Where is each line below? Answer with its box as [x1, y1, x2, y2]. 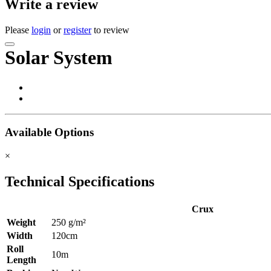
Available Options [5, 126, 94, 139]
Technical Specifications [5, 174, 154, 190]
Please [5, 25, 31, 36]
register [64, 25, 91, 36]
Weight [7, 217, 36, 227]
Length [7, 255, 36, 265]
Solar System [5, 47, 113, 69]
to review [91, 25, 129, 36]
